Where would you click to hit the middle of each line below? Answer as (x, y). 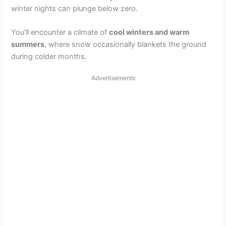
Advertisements (113, 78)
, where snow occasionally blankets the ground (126, 44)
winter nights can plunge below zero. (75, 8)
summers (28, 44)
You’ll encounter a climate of (60, 32)
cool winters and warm (149, 32)
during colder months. (49, 56)
